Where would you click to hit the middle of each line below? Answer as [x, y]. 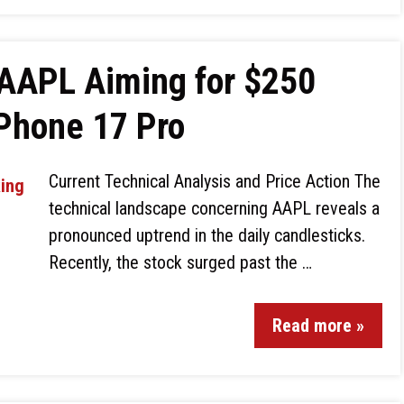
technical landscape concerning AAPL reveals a [214, 208]
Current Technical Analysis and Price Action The [215, 181]
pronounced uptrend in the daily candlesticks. [207, 235]
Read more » [318, 326]
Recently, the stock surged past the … [180, 262]
